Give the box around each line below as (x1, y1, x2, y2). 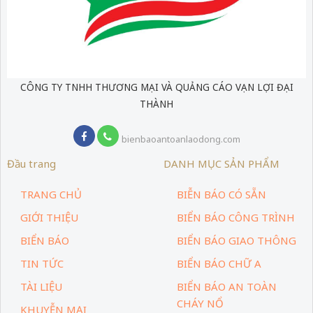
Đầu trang (6, 156, 56, 171)
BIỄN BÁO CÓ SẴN (177, 187, 267, 201)
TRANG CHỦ (20, 187, 82, 201)
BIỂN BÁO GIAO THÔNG (177, 233, 297, 247)
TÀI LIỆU (20, 279, 63, 293)
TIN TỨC (20, 256, 64, 270)
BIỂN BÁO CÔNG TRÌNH (177, 210, 296, 224)
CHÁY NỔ (177, 296, 224, 310)
